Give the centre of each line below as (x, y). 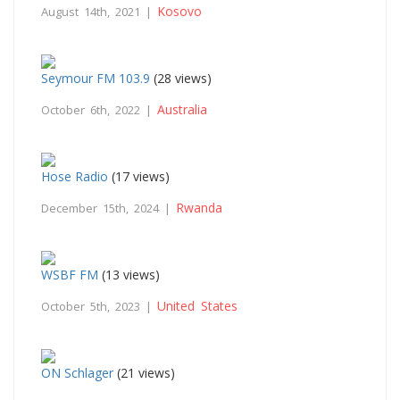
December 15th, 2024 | (108, 208)
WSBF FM (70, 274)
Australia (182, 109)
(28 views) (181, 78)
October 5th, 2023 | (99, 306)
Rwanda (199, 207)
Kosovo (179, 11)
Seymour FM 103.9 (96, 78)
